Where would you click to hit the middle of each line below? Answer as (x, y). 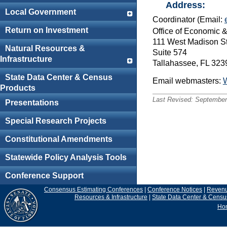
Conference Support (44, 176)
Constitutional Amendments (59, 139)
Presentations (32, 103)
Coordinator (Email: (188, 20)
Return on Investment (46, 30)
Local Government (40, 12)
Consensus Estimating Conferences (93, 189)
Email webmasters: (187, 81)
